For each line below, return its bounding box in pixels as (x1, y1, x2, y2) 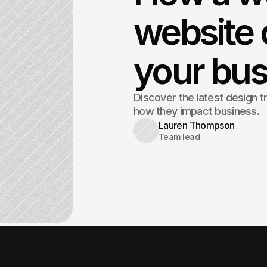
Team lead (159, 132, 200, 142)
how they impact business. (133, 105, 259, 117)
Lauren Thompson (159, 119, 235, 131)
